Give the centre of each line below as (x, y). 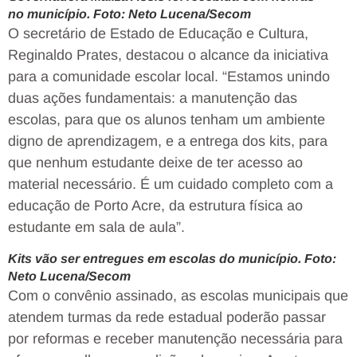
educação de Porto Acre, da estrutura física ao (155, 206)
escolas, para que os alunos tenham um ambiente (167, 120)
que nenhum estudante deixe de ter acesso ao (155, 163)
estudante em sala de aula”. (96, 228)
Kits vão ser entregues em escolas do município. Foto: (172, 258)
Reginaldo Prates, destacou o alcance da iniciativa (168, 55)
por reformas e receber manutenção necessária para (175, 338)
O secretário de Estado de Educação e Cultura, (158, 34)
